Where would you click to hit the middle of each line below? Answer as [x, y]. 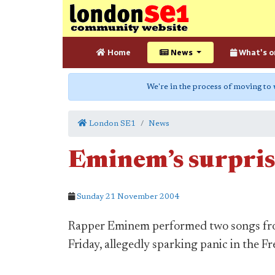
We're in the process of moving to [210, 87]
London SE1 [111, 124]
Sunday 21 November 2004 [128, 197]
